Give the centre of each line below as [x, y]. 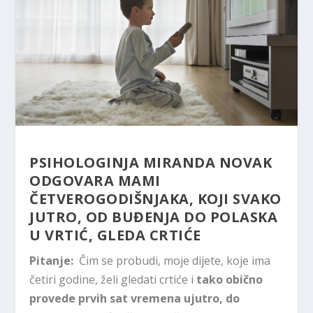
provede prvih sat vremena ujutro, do [135, 299]
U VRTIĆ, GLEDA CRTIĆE [115, 235]
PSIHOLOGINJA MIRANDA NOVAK [151, 163]
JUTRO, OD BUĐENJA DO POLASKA [154, 217]
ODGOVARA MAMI [95, 181]
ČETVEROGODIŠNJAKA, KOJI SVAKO [155, 199]
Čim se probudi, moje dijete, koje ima [172, 261]
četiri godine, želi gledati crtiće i [113, 280]
